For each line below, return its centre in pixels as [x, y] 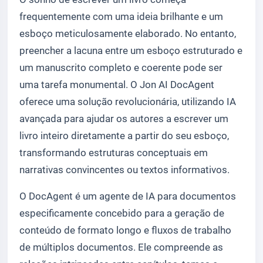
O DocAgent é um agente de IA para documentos [128, 196]
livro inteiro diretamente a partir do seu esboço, [124, 136]
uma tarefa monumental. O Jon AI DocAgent [117, 85]
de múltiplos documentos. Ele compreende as [121, 247]
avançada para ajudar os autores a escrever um [124, 119]
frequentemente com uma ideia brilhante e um [121, 16]
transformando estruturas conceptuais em [114, 153]
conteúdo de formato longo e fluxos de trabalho [125, 230]
